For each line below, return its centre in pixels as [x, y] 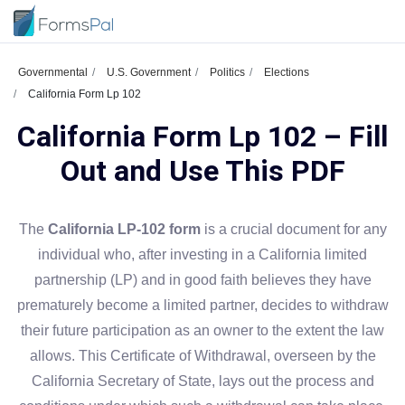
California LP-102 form [124, 229]
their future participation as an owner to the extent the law [202, 330]
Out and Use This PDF [202, 171]
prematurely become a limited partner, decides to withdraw [202, 305]
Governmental [53, 72]
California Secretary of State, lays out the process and [202, 381]
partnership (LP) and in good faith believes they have [202, 280]
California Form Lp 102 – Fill [202, 137]
